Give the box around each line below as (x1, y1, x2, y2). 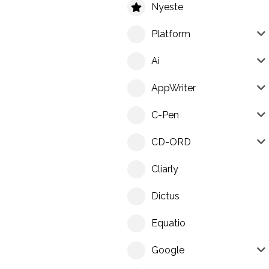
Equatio (151, 217, 186, 229)
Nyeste (151, 1, 183, 13)
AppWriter (151, 82, 196, 94)
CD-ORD (151, 136, 191, 148)
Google (151, 244, 184, 256)
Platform (151, 28, 190, 40)
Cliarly (151, 163, 178, 175)
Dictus (151, 190, 180, 202)
